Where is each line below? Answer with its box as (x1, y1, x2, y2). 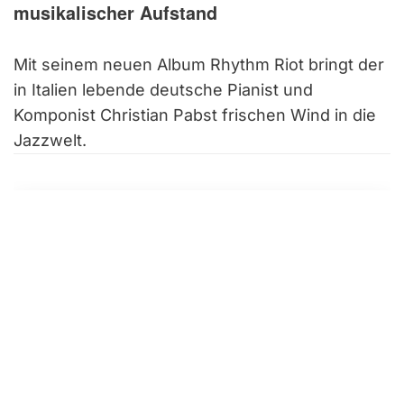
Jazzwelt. (14, 130, 87, 150)
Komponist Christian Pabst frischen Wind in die (14, 105, 376, 124)
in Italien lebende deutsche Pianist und (14, 79, 313, 99)
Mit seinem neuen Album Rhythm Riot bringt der (14, 54, 384, 74)
